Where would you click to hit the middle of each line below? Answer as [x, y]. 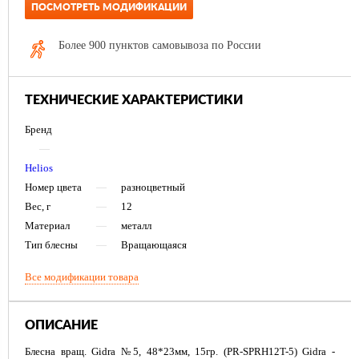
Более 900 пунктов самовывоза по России [160, 46]
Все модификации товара [82, 277]
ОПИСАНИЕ [61, 326]
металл [136, 226]
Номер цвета [53, 188]
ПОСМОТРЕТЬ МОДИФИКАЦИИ [109, 8]
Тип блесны [51, 245]
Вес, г [38, 207]
